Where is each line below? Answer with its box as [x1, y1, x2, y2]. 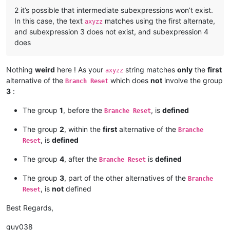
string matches [123, 65, 177, 74]
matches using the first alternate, [103, 16, 215, 26]
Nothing [6, 65, 35, 74]
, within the [64, 125, 103, 134]
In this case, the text [14, 16, 85, 26]
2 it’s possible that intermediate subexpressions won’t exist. [14, 6, 213, 15]
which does [108, 76, 150, 85]
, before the [63, 106, 104, 115]
